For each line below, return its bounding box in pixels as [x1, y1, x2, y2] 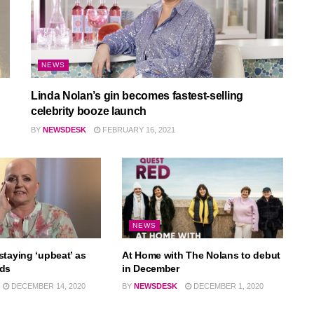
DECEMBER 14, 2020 [8, 282, 86, 291]
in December [121, 263, 179, 275]
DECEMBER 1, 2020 [191, 282, 264, 291]
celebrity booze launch [31, 105, 146, 118]
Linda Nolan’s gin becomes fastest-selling [31, 90, 243, 102]
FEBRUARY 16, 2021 [100, 125, 175, 135]
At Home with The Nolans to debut [121, 250, 281, 261]
